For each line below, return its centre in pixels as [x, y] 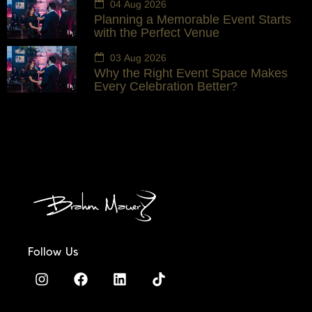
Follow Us [53, 252]
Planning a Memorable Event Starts [193, 20]
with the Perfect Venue [157, 33]
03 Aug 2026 [137, 58]
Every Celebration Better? [166, 87]
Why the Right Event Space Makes [191, 73]
